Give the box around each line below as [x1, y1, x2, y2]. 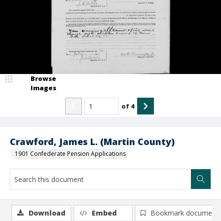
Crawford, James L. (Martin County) [10, 136, 175, 147]
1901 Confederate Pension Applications [15, 149, 126, 158]
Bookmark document [150, 208, 219, 218]
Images [31, 83, 56, 92]
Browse [31, 74, 56, 83]
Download [29, 208, 66, 218]
